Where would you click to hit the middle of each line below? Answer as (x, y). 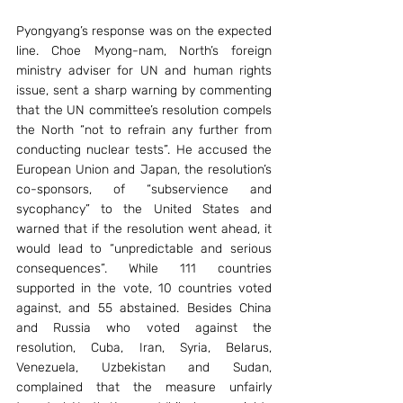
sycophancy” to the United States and (144, 209)
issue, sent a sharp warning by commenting (144, 90)
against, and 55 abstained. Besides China (144, 308)
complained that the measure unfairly (144, 387)
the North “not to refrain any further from (144, 130)
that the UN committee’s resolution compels (144, 110)
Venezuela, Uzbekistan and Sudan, (144, 367)
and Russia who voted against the (144, 328)
